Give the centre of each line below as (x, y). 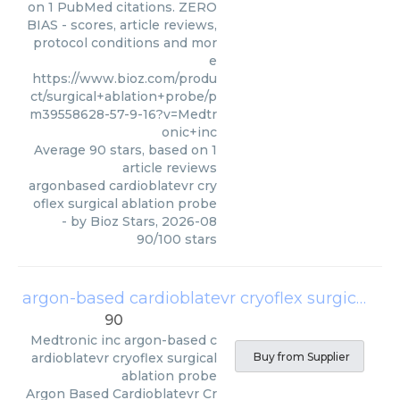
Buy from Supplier (302, 357)
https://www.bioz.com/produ (125, 79)
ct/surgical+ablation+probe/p (124, 96)
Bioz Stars (123, 221)
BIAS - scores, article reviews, (122, 25)
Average (62, 150)
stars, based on (159, 150)
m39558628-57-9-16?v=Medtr (123, 114)
